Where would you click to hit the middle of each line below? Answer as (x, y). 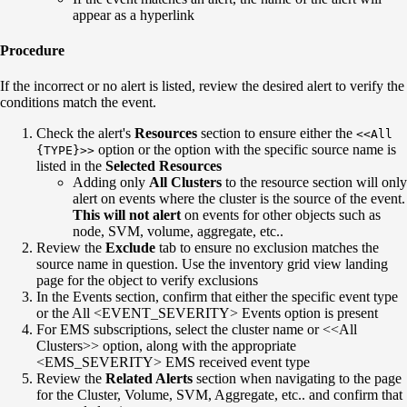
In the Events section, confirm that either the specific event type (217, 297)
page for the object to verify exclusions (147, 281)
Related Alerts (149, 379)
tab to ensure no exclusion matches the (267, 248)
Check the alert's (85, 134)
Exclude (130, 248)
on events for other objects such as (281, 215)
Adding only (111, 183)
